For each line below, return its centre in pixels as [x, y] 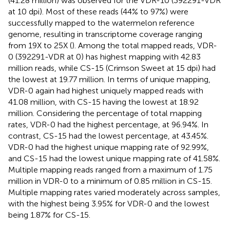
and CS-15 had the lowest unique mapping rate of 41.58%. [114, 158]
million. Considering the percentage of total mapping [105, 113]
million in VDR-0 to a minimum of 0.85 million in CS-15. [110, 181]
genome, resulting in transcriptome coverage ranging [105, 34]
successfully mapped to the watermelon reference [101, 23]
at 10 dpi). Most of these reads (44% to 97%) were [98, 11]
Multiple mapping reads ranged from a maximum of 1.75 [110, 169]
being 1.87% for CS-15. [49, 215]
